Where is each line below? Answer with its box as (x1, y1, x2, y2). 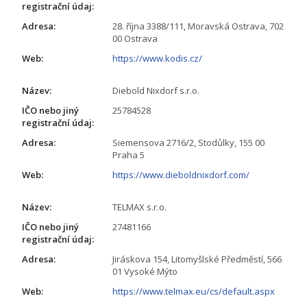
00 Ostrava (112, 32, 158, 45)
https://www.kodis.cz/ (112, 51, 202, 64)
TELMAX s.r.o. (112, 200, 167, 213)
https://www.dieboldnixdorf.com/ (112, 168, 249, 181)
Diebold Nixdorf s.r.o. (112, 84, 199, 97)
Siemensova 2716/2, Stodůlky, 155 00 (112, 136, 265, 149)
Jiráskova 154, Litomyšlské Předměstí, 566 (112, 252, 282, 265)
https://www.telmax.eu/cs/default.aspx (112, 284, 275, 297)
